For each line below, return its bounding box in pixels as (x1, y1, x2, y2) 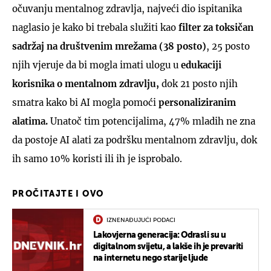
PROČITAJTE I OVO (12, 189, 104, 198)
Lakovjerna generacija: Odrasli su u (93, 230, 226, 240)
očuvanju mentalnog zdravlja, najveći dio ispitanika (12, 2, 242, 15)
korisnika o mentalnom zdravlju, (12, 77, 159, 90)
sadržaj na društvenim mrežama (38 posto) (12, 40, 206, 52)
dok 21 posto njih (159, 77, 238, 90)
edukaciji (181, 59, 221, 71)
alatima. (12, 115, 48, 127)
